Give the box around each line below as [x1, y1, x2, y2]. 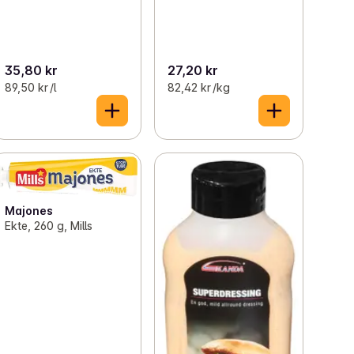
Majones [5, 203, 54, 217]
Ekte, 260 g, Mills [5, 218, 93, 232]
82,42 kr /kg [167, 80, 230, 94]
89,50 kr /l [5, 80, 57, 94]
